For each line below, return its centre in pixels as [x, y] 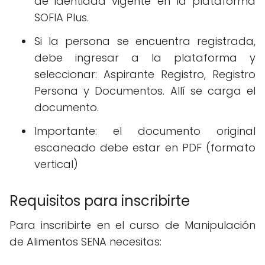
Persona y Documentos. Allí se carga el [145, 91]
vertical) [56, 164]
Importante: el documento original [145, 131]
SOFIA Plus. [62, 18]
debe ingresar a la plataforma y [145, 58]
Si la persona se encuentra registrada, [145, 41]
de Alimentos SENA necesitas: [85, 242]
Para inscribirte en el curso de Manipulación [132, 225]
